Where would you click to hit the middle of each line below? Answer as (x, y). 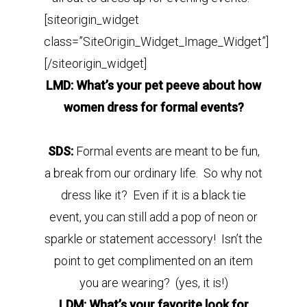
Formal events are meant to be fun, (168, 151)
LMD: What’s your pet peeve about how (153, 85)
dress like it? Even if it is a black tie (153, 195)
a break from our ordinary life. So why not (153, 173)
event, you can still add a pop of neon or (153, 217)
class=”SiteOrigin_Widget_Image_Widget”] (156, 41)
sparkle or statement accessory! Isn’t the (153, 239)
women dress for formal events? (153, 107)
